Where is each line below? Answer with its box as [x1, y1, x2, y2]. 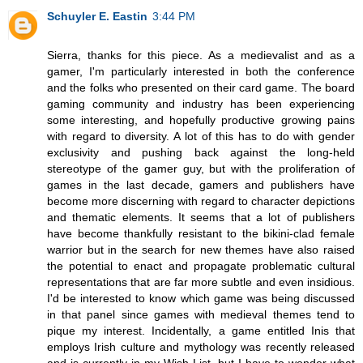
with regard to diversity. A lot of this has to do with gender [47, 130, 355, 143]
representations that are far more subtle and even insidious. [47, 275, 355, 289]
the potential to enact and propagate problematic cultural [47, 259, 355, 273]
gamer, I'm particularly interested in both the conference [47, 65, 355, 79]
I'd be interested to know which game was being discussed [47, 292, 355, 305]
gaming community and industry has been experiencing [47, 97, 355, 111]
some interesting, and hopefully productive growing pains [47, 113, 355, 127]
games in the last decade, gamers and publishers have [47, 178, 355, 192]
